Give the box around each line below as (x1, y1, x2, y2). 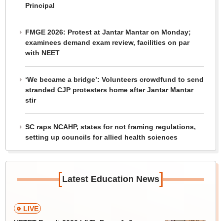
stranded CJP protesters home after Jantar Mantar (25, 86, 193, 94)
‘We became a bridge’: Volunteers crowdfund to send (25, 75, 204, 84)
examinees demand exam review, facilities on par (25, 38, 189, 47)
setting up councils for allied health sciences (25, 133, 178, 142)
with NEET (25, 49, 60, 57)
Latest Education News (62, 174, 159, 184)
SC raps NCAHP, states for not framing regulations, (25, 123, 196, 131)
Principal (25, 1, 55, 10)
